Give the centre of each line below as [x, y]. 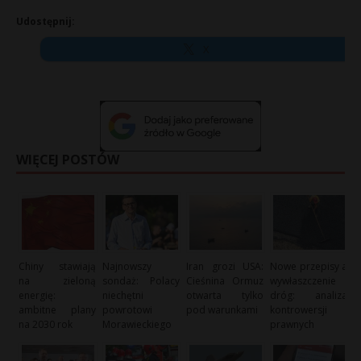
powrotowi [128, 309]
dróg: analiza [309, 295]
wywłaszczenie [303, 280]
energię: [37, 295]
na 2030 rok [46, 324]
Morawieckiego [137, 324]
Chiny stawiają [57, 266]
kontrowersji [299, 309]
